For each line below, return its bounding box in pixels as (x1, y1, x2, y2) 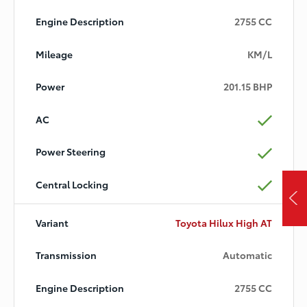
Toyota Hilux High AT (175, 215, 273, 230)
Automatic (223, 248, 273, 262)
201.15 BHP (223, 79, 273, 94)
